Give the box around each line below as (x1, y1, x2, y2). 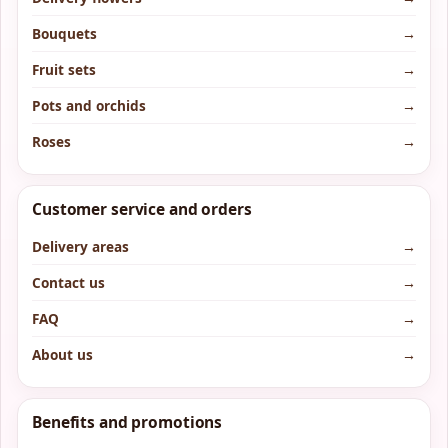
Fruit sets (32, 59, 96, 79)
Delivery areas (32, 236, 129, 256)
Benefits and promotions (32, 410, 223, 433)
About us (32, 345, 93, 365)
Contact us (32, 272, 105, 292)
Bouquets (32, 23, 97, 43)
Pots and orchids (32, 95, 146, 115)
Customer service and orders (32, 197, 252, 220)
